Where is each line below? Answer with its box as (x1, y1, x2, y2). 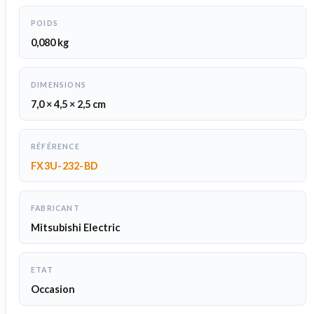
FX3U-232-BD (31, 160, 99, 172)
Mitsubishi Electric (31, 221, 120, 234)
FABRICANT (31, 204, 80, 213)
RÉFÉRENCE (31, 142, 80, 151)
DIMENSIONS (31, 81, 86, 90)
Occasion (31, 283, 75, 296)
